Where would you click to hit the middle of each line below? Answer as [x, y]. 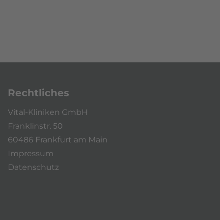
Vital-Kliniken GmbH [48, 112]
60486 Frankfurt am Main [58, 139]
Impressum [31, 153]
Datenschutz [33, 167]
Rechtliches [39, 93]
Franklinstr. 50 [35, 126]
